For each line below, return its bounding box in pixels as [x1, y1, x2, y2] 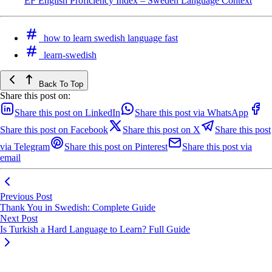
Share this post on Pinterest [64, 141, 168, 152]
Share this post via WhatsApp [135, 107, 248, 118]
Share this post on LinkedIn [15, 107, 120, 118]
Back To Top [36, 80, 83, 89]
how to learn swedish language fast [44, 33, 178, 44]
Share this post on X [123, 124, 200, 135]
